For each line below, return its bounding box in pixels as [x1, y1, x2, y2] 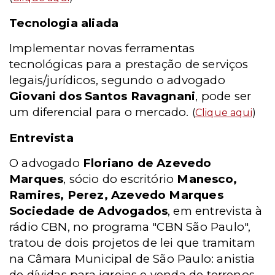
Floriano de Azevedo [83, 156, 212, 170]
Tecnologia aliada [9, 16, 119, 30]
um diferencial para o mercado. [9, 105, 192, 119]
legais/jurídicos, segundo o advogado [9, 73, 225, 87]
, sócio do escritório [63, 172, 177, 186]
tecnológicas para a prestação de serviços [9, 57, 249, 71]
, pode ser [195, 89, 252, 103]
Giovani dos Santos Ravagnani [9, 89, 196, 103]
